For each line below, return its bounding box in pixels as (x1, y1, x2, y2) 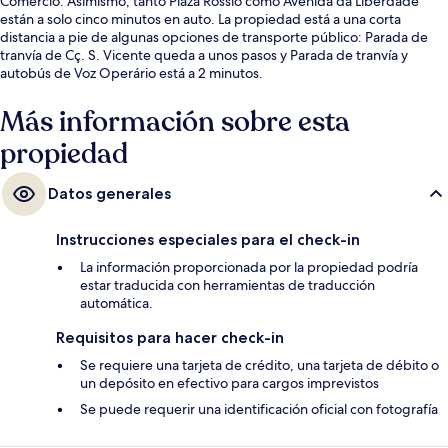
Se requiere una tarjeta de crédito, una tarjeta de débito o (80, 356, 439, 375)
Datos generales (48, 184, 171, 204)
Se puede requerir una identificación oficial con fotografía (80, 400, 438, 419)
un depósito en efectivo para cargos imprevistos (80, 374, 379, 393)
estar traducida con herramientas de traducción (80, 276, 375, 295)
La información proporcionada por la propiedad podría (80, 258, 418, 277)
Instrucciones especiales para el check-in (56, 230, 360, 250)
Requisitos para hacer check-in (56, 328, 284, 348)
